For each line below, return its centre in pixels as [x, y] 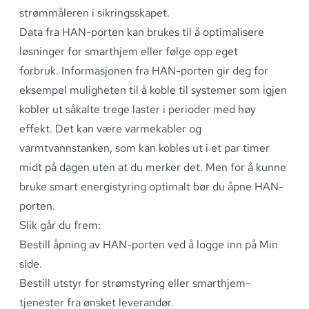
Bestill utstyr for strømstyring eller [106, 283]
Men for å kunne [245, 167]
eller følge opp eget [188, 51]
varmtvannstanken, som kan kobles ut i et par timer [144, 148]
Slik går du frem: [60, 225]
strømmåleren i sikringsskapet [93, 12]
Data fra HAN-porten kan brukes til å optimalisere [142, 32]
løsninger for [52, 51]
